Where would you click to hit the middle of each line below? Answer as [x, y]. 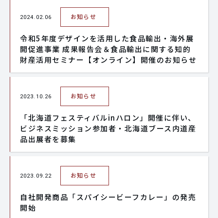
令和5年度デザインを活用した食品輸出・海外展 [107, 38]
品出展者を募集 [48, 139]
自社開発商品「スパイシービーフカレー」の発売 [108, 197]
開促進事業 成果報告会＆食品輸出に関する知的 [105, 49]
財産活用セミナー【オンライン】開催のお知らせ [108, 60]
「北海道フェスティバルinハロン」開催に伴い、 [108, 118]
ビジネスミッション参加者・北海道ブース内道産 [108, 128]
